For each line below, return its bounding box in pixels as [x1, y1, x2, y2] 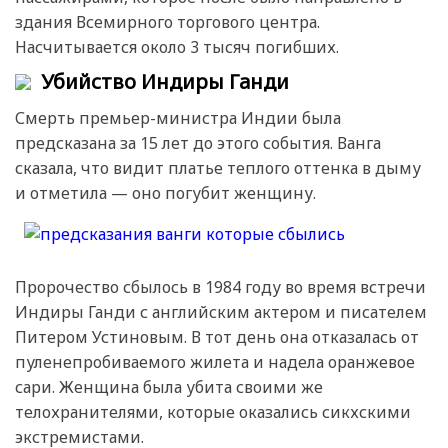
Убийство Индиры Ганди [41, 68, 289, 95]
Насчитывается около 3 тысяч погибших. [15, 36, 339, 58]
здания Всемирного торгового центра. [15, 11, 320, 33]
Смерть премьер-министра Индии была [15, 106, 341, 129]
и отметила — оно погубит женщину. [15, 181, 316, 204]
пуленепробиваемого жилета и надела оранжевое [15, 350, 415, 373]
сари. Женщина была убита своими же [15, 375, 323, 398]
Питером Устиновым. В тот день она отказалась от [15, 325, 419, 348]
